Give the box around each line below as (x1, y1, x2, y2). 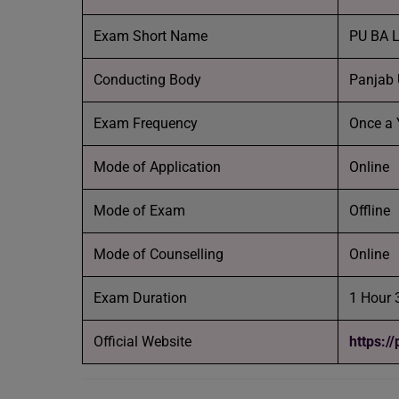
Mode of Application (94, 159, 221, 175)
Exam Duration (94, 289, 187, 306)
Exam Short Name (94, 28, 208, 45)
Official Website (94, 333, 191, 350)
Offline (349, 202, 390, 219)
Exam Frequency (94, 115, 198, 132)
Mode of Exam (94, 202, 185, 219)
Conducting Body (94, 71, 201, 88)
